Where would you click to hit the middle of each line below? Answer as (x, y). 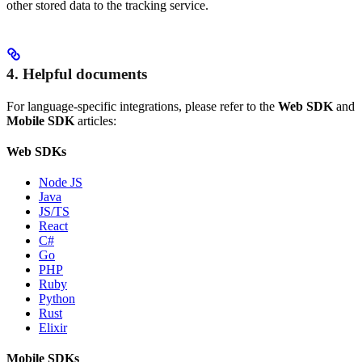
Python (57, 299)
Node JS (61, 183)
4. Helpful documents (77, 74)
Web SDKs (36, 152)
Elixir (53, 328)
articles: (95, 121)
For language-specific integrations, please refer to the (142, 107)
